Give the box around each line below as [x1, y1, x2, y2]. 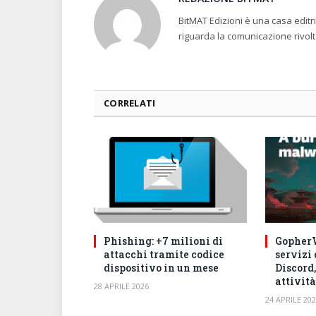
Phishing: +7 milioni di [104, 233, 223, 248]
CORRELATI [104, 96, 156, 109]
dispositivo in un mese [104, 260, 219, 274]
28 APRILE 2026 [94, 280, 149, 291]
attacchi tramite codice [104, 247, 224, 261]
